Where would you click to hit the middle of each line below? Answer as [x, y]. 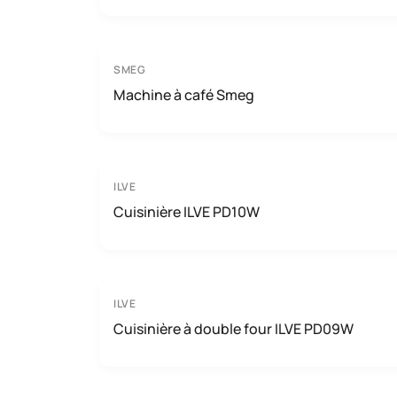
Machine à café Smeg [184, 95]
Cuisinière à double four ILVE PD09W [234, 329]
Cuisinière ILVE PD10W [187, 212]
